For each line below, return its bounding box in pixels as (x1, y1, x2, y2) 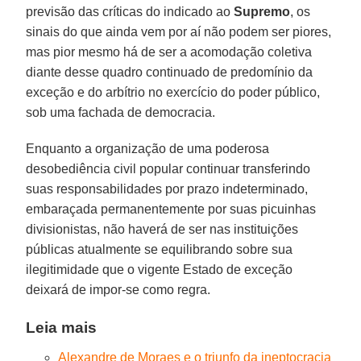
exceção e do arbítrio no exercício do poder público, (26, 85, 321, 99)
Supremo (234, 4, 291, 19)
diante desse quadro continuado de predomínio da (26, 64, 313, 79)
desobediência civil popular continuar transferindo (26, 161, 311, 176)
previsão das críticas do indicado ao (26, 4, 234, 19)
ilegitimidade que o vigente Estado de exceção (26, 262, 293, 276)
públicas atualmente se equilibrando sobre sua (26, 242, 293, 256)
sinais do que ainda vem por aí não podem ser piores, (26, 24, 332, 39)
